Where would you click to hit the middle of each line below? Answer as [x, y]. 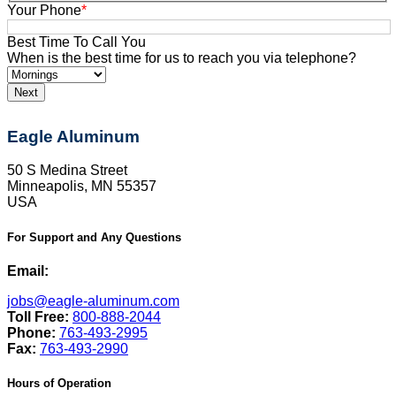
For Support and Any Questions [94, 237]
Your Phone [44, 10]
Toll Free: [40, 316]
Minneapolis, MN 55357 [82, 187]
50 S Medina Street [67, 171]
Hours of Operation [59, 383]
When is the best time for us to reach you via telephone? [182, 57]
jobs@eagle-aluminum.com [93, 301]
